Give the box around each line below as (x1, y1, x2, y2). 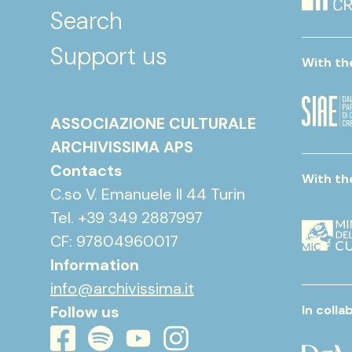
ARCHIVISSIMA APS (50, 137, 193, 157)
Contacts (50, 160, 123, 181)
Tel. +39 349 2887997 (50, 207, 203, 228)
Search (50, 5, 123, 36)
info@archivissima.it (50, 278, 194, 299)
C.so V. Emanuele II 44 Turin (50, 184, 245, 204)
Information (50, 255, 139, 275)
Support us (50, 41, 167, 71)
